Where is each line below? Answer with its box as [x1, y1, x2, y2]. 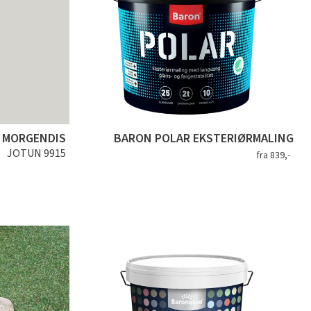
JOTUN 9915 [6, 145, 66, 161]
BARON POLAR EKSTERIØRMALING [114, 129, 294, 147]
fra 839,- [256, 148, 290, 162]
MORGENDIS [1, 129, 66, 147]
